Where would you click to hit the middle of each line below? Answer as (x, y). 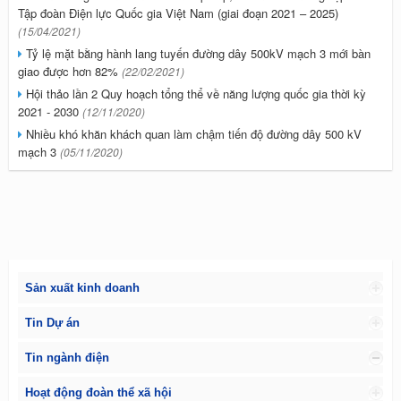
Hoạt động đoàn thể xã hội (98, 392)
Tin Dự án (52, 323)
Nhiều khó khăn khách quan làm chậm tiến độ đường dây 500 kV (192, 134)
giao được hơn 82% (70, 71)
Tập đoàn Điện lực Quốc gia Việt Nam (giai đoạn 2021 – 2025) (178, 13)
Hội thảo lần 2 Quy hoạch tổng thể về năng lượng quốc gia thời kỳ (194, 94)
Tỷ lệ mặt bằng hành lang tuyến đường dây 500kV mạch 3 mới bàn (196, 53)
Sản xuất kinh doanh (82, 288)
